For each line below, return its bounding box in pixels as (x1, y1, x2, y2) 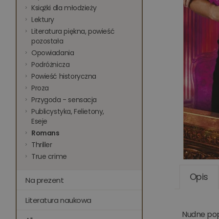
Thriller (31, 140, 52, 150)
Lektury (31, 15, 55, 24)
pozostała (31, 36, 64, 46)
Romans (31, 128, 60, 138)
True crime (31, 152, 67, 161)
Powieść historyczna (31, 71, 97, 81)
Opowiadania (31, 48, 74, 58)
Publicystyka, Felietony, (31, 107, 104, 116)
